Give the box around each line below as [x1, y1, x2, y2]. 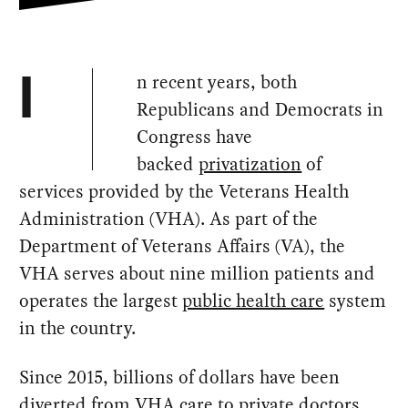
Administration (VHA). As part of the [19, 206, 319, 231]
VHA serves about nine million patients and [19, 260, 376, 286]
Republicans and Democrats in [137, 97, 384, 122]
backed [137, 151, 199, 177]
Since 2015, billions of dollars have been [19, 364, 341, 390]
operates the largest [19, 288, 183, 313]
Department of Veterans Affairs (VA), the [19, 233, 346, 259]
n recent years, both [137, 69, 298, 95]
